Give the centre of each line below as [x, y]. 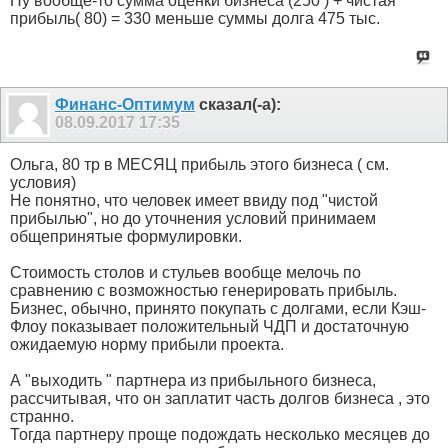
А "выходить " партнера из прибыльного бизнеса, [193, 380]
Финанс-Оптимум [125, 104]
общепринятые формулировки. [126, 236]
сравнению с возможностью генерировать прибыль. [203, 290]
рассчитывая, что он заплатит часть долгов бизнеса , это [220, 398]
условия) [43, 182]
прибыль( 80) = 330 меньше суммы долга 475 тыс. [195, 19]
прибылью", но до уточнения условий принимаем [193, 218]
